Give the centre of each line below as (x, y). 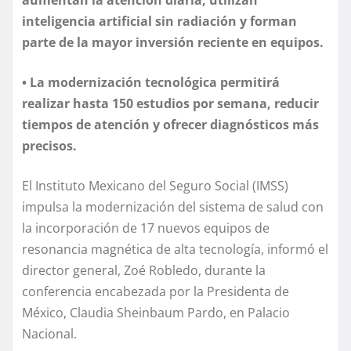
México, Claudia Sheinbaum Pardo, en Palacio (156, 312)
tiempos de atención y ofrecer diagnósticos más (170, 124)
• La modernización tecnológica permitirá (151, 82)
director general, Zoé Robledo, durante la (144, 270)
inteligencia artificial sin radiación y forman (159, 21)
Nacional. (49, 333)
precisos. (51, 145)
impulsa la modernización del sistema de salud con (173, 206)
